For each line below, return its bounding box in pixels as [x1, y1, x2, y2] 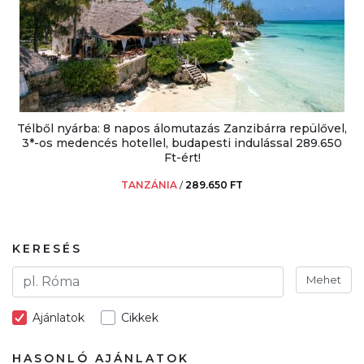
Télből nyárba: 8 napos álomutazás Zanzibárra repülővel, [17, 120, 347, 136]
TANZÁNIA [121, 178, 177, 191]
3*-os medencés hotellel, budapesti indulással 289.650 [22, 135, 342, 150]
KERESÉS [12, 240, 82, 256]
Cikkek [121, 310, 158, 325]
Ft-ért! [163, 149, 201, 165]
